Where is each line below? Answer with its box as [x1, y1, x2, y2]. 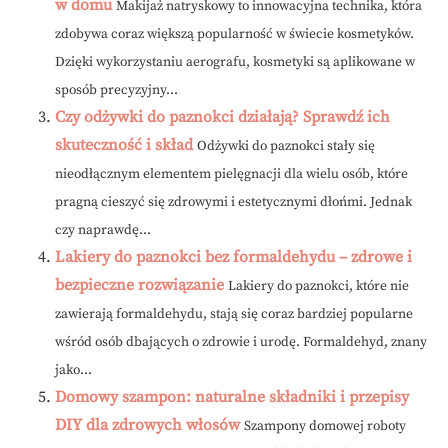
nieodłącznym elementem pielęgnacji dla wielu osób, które [55, 166, 408, 184]
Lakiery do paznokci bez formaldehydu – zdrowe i [55, 247, 412, 268]
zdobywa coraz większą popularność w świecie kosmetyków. [55, 26, 414, 44]
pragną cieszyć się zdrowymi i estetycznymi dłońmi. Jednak [55, 194, 412, 212]
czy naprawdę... [55, 222, 151, 240]
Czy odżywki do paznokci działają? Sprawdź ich [55, 107, 390, 128]
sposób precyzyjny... [55, 82, 178, 100]
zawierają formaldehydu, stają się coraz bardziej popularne [55, 306, 413, 324]
